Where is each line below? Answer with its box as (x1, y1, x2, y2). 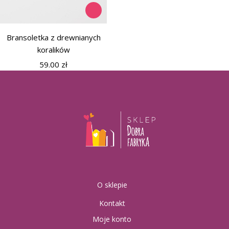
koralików (37, 44, 70, 55)
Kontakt (99, 198, 125, 208)
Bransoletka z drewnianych (6, 32, 101, 43)
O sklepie (97, 179, 127, 190)
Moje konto (93, 214, 131, 224)
